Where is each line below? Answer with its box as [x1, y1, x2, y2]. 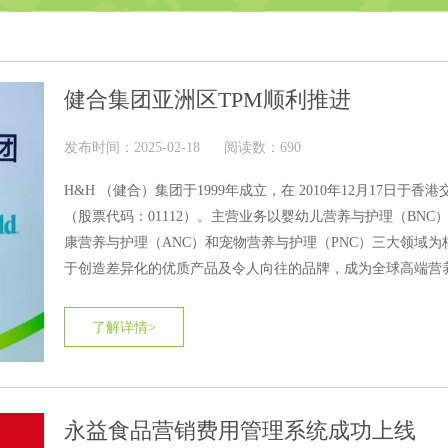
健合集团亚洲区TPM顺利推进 [64, 87, 351, 112]
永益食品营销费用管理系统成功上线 [64, 418, 416, 443]
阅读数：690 [224, 140, 301, 155]
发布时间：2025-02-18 [64, 140, 200, 155]
